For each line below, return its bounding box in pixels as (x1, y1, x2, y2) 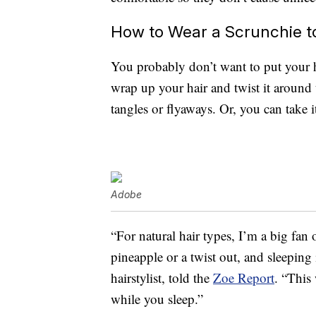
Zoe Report (213, 268, 274, 286)
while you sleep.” (111, 289, 203, 308)
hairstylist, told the (111, 268, 213, 286)
